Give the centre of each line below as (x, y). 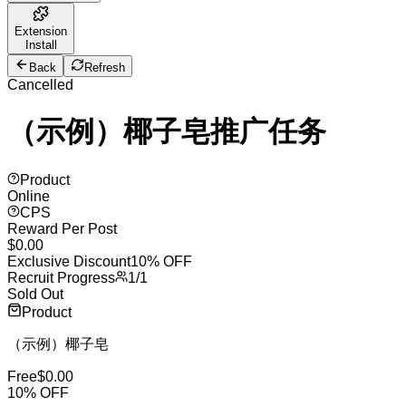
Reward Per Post (62, 228)
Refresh (105, 68)
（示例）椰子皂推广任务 (167, 132)
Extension (41, 31)
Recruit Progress (61, 277)
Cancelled (40, 85)
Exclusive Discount (69, 261)
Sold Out (35, 294)
